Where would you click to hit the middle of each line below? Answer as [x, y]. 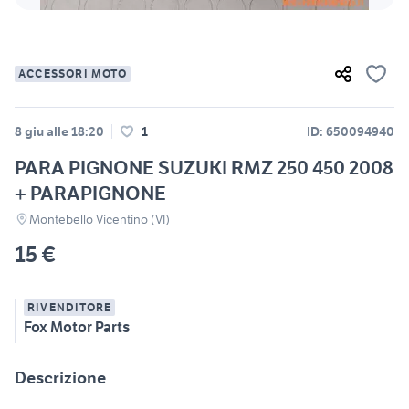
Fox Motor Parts [77, 326]
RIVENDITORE [70, 307]
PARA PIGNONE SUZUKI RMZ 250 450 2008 [204, 167]
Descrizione [60, 377]
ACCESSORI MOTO [73, 73]
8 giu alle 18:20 [59, 131]
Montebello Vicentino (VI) [100, 219]
